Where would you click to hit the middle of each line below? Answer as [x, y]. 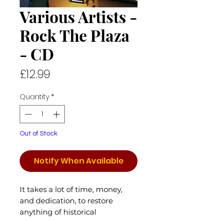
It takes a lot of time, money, [71, 189]
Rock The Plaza [75, 35]
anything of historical [58, 212]
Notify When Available [79, 161]
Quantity [34, 97]
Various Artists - [78, 16]
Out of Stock [39, 134]
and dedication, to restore [66, 201]
